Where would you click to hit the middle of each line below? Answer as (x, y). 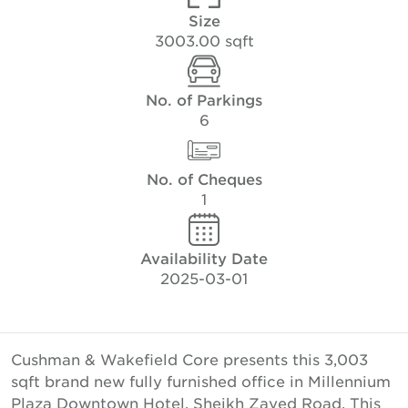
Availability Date (204, 258)
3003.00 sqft (204, 40)
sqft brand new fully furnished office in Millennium (201, 381)
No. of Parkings (204, 99)
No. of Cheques (204, 178)
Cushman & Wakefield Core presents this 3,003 (189, 359)
